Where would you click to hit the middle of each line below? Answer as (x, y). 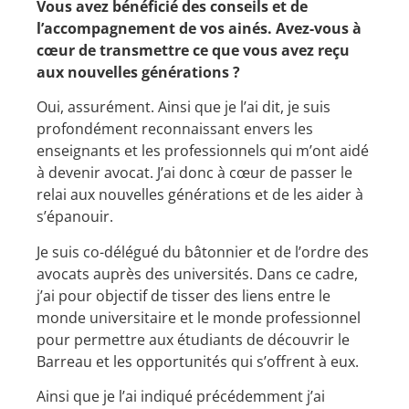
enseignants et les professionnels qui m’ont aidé (203, 151)
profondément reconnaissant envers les (175, 129)
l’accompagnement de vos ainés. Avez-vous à (199, 28)
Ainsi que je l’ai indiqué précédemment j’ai (181, 397)
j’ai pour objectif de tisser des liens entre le (184, 295)
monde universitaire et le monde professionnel (199, 317)
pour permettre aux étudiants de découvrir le (193, 339)
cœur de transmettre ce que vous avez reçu (193, 50)
